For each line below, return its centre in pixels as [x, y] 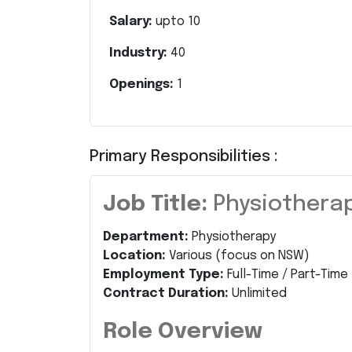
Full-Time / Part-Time [286, 275]
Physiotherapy [232, 237]
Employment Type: [163, 275]
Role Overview [183, 332]
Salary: [132, 22]
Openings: [143, 84]
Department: [146, 237]
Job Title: [155, 205]
